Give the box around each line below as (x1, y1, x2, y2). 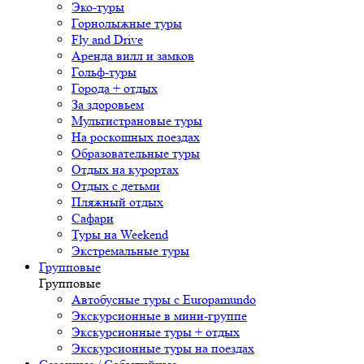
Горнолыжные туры (71, 15, 182, 32)
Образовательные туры (71, 145, 200, 162)
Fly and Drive (71, 32, 143, 48)
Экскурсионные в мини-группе (71, 308, 247, 324)
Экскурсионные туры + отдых (71, 324, 240, 340)
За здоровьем (71, 97, 144, 113)
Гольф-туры (71, 64, 136, 80)
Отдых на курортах (71, 162, 179, 178)
